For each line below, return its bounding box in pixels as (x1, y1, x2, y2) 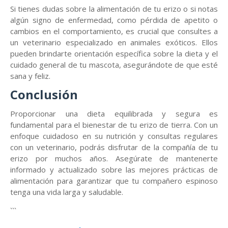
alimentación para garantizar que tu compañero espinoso (10, 176, 218, 186)
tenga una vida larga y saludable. (10, 187, 123, 197)
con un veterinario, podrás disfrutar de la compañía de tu (10, 142, 218, 152)
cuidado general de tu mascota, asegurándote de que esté (10, 60, 218, 70)
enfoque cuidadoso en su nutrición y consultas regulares (10, 131, 218, 141)
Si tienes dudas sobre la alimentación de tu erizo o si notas (10, 4, 218, 14)
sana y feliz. (10, 71, 50, 81)
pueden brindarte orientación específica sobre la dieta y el (10, 48, 218, 59)
